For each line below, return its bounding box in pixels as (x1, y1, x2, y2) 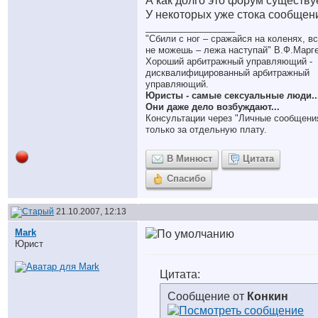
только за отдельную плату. (146, 124, 267, 135)
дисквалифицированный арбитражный (146, 67, 309, 78)
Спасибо (167, 173, 206, 184)
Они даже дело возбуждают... (146, 102, 283, 112)
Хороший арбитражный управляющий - (146, 56, 312, 67)
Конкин (247, 290, 288, 302)
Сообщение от (168, 290, 247, 302)
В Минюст (167, 153, 212, 164)
